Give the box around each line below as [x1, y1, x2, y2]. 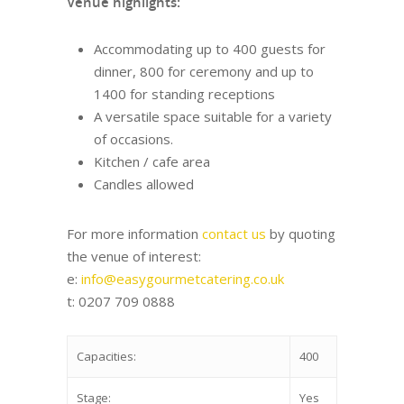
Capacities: [77, 347, 136, 364]
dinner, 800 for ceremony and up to [94, 61, 314, 80]
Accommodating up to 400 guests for [94, 39, 326, 58]
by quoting [266, 224, 335, 243]
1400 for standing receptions [94, 84, 275, 103]
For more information [67, 224, 202, 243]
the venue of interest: [67, 246, 201, 265]
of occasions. [94, 129, 173, 148]
